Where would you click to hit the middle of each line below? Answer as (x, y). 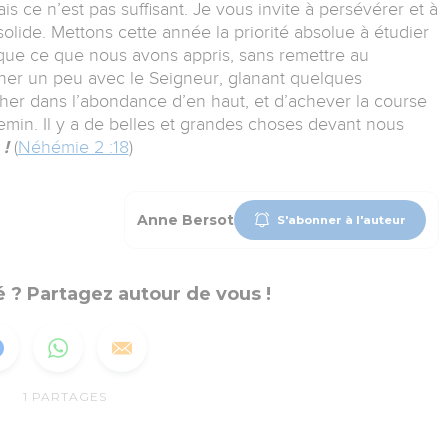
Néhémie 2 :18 (73, 147)
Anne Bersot (185, 220)
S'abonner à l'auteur (342, 219)
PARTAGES (69, 397)
